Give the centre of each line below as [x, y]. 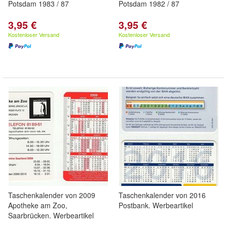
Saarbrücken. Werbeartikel [51, 215]
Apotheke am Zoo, [38, 205]
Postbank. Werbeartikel [156, 205]
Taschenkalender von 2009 [52, 195]
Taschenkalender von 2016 [162, 195]
